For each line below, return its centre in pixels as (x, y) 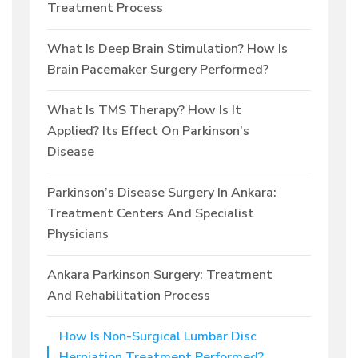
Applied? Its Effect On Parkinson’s (148, 131)
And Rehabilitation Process (129, 296)
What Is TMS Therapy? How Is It (144, 111)
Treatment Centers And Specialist (151, 214)
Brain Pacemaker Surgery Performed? (158, 70)
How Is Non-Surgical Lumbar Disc (158, 337)
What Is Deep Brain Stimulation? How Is (167, 49)
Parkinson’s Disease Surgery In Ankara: (162, 193)
